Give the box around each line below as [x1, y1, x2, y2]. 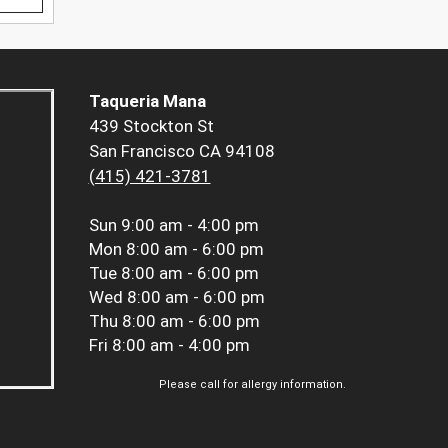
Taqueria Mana [88, 90, 206, 111]
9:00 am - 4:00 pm [120, 214, 259, 235]
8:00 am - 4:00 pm [111, 334, 250, 355]
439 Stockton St [88, 115, 214, 136]
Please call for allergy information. [159, 377, 346, 391]
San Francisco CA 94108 [88, 140, 275, 161]
